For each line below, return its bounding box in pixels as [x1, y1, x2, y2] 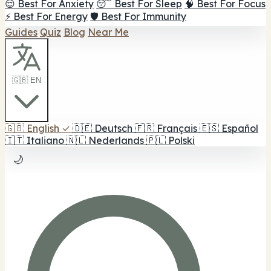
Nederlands [88, 134, 144, 146]
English [27, 122, 59, 134]
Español [221, 122, 258, 134]
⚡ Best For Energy [5, 10, 88, 22]
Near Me [88, 26, 129, 38]
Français [157, 122, 197, 134]
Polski [168, 134, 195, 146]
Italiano [27, 134, 64, 146]
